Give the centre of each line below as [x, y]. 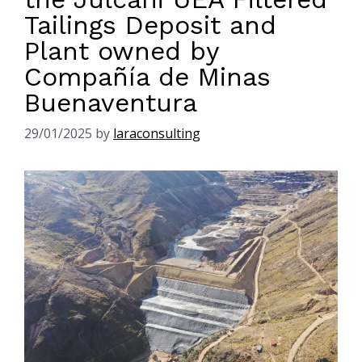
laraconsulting [157, 133]
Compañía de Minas [147, 76]
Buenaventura [111, 102]
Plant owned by [122, 51]
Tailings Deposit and [150, 25]
